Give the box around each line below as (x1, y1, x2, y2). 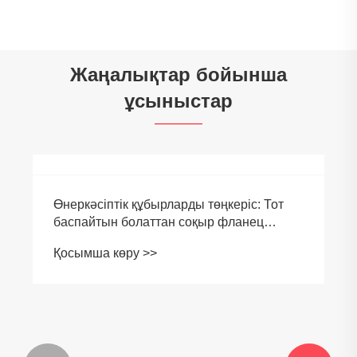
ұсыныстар (124, 89, 233, 112)
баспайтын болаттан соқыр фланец (53, 214, 264, 229)
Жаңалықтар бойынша (70, 63, 287, 85)
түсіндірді (53, 232, 110, 246)
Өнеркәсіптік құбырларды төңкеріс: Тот (53, 197, 284, 211)
